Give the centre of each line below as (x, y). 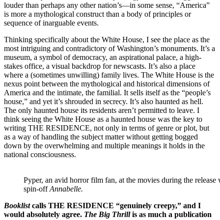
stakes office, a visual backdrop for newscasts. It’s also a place (100, 66)
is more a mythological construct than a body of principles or (97, 14)
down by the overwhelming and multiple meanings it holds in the (104, 145)
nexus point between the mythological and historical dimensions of (107, 83)
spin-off (37, 189)
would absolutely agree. (44, 214)
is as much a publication (171, 214)
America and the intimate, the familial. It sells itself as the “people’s (107, 92)
